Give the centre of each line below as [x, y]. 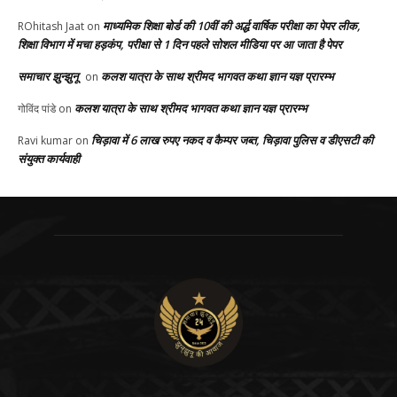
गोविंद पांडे [37, 109]
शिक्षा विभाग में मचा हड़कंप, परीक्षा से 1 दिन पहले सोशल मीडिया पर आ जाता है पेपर [180, 45]
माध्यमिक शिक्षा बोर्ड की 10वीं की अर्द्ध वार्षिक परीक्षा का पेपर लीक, [232, 26]
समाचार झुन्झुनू [48, 77]
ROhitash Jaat [51, 27]
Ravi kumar [45, 141]
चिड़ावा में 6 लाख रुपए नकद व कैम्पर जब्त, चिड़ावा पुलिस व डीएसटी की [232, 140]
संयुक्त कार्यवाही [49, 159]
